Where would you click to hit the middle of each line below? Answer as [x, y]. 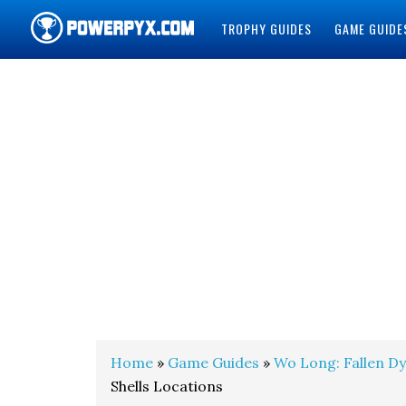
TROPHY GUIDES [266, 29]
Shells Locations [167, 386]
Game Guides [213, 362]
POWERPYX [80, 80]
